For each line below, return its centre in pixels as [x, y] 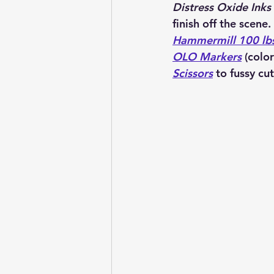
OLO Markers [207, 56]
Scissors [193, 73]
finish [187, 23]
